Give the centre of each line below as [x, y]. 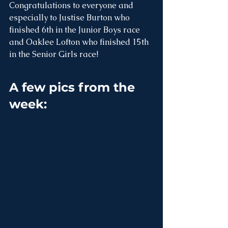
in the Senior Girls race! [54, 54]
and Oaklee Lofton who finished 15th [80, 42]
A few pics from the [74, 88]
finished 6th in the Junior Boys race [76, 30]
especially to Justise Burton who [70, 18]
